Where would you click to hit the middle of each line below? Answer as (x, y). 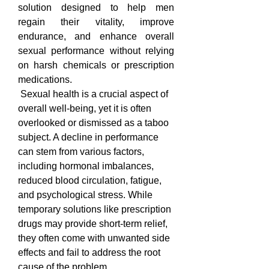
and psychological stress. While (85, 195)
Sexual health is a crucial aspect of (93, 94)
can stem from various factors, (81, 152)
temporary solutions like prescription (95, 209)
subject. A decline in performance (88, 137)
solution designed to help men (96, 8)
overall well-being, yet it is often (85, 108)
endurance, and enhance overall (96, 36)
